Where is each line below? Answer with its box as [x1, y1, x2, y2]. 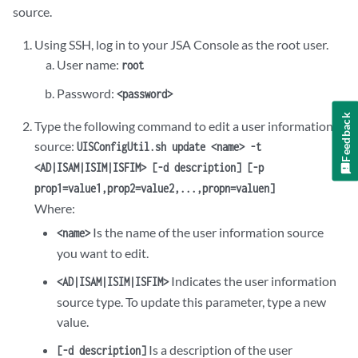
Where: [34, 201, 76, 216]
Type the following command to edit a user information [34, 118, 334, 133]
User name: [56, 57, 121, 72]
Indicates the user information [168, 273, 336, 288]
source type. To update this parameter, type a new [56, 294, 326, 309]
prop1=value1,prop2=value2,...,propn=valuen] [34, 181, 276, 195]
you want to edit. [56, 245, 149, 261]
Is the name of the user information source [89, 225, 324, 240]
